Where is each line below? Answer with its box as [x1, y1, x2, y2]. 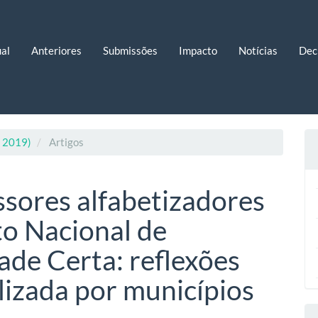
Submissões [102, 43, 158, 57]
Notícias [238, 43, 278, 57]
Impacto [178, 43, 217, 57]
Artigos [47, 136, 84, 148]
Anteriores [31, 43, 82, 57]
